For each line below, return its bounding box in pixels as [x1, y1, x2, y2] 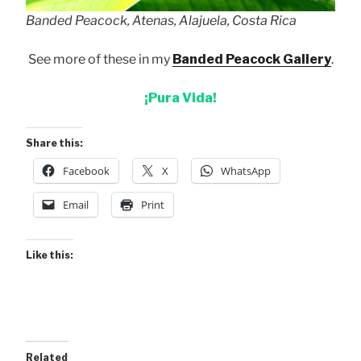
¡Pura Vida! [144, 89, 217, 106]
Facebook [63, 163, 110, 178]
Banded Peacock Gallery [172, 51, 331, 67]
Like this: [26, 248, 73, 261]
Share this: [26, 136, 83, 149]
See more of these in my [27, 51, 172, 67]
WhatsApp [221, 163, 271, 178]
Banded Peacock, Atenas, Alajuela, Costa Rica [26, 12, 297, 28]
